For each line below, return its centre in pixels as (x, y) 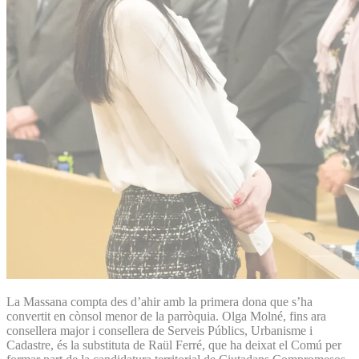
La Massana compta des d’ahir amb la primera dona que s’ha (159, 301)
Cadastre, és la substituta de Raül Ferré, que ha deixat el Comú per (174, 345)
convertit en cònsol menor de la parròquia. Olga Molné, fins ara (166, 316)
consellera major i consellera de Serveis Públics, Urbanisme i (159, 330)
